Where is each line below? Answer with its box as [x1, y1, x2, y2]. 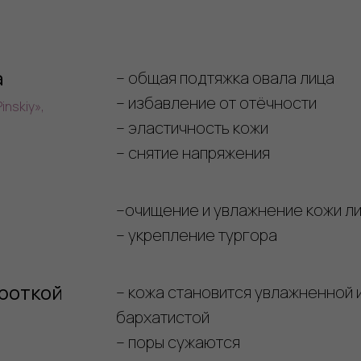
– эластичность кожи [116, 117, 268, 139]
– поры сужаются [116, 331, 240, 353]
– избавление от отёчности [116, 92, 317, 114]
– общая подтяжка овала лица [116, 67, 334, 89]
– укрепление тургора [116, 224, 277, 246]
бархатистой [116, 306, 210, 328]
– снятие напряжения [116, 142, 270, 164]
